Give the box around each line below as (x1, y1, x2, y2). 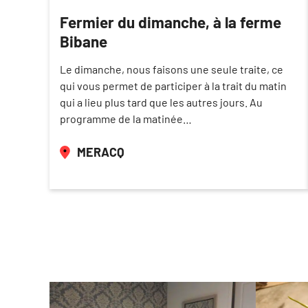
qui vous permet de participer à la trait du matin (60, 79, 287, 93)
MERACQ (77, 144, 124, 160)
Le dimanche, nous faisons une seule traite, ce (60, 63, 283, 76)
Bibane (60, 32, 107, 52)
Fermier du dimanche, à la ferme (60, 12, 281, 32)
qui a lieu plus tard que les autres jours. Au (60, 96, 263, 109)
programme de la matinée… (60, 112, 192, 126)
